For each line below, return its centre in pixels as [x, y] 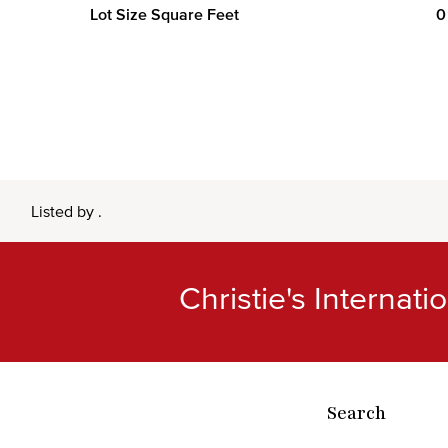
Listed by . [66, 210]
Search [356, 412]
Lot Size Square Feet [164, 13]
